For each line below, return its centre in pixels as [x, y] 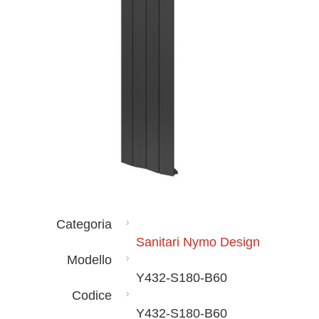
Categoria [84, 224]
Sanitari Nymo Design [198, 242]
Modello [90, 260]
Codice [92, 296]
